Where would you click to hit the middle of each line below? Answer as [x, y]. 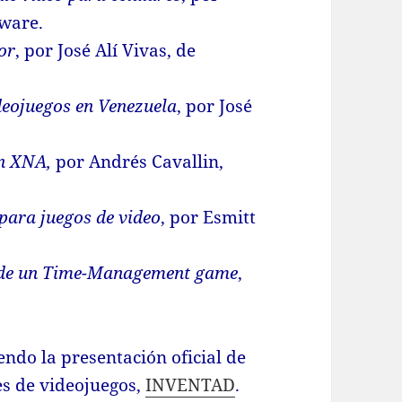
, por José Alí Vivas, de [106, 51]
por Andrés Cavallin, [140, 162]
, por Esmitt [209, 218]
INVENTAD [191, 385]
